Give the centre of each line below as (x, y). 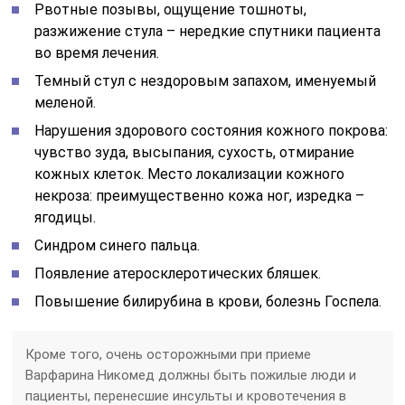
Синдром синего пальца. (118, 245)
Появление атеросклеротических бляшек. (178, 273)
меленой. (66, 102)
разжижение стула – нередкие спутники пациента (208, 31)
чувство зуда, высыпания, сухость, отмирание (195, 152)
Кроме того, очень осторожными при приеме (169, 354)
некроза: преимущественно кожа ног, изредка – (200, 195)
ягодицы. (66, 217)
